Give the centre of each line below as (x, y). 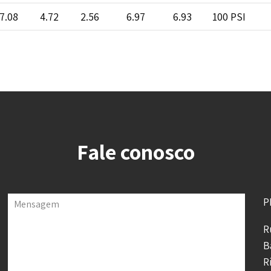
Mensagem (37, 204)
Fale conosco (135, 151)
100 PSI (229, 16)
